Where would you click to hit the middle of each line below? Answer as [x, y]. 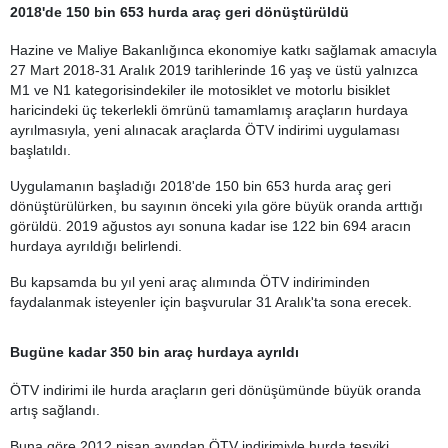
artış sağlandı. [55, 410]
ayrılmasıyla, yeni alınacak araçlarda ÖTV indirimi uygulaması [205, 130]
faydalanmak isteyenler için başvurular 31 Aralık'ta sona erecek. [211, 302]
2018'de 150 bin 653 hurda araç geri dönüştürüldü [179, 12]
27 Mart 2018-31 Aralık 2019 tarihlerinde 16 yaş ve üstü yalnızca [214, 70]
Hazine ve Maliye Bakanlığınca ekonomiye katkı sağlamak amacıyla [223, 50]
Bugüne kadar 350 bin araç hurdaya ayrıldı [154, 352]
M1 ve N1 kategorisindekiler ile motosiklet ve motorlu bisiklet [200, 90]
